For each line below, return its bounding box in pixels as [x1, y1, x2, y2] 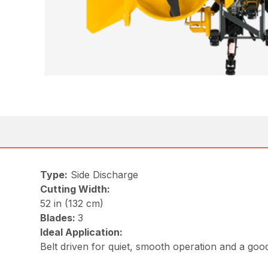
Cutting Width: [40, 183, 111, 195]
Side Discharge [68, 169, 139, 181]
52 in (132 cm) [40, 197, 104, 209]
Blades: [40, 212, 78, 224]
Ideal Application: [40, 226, 123, 238]
